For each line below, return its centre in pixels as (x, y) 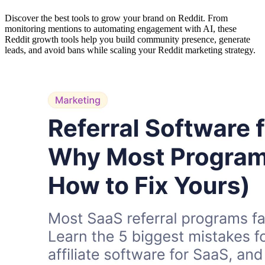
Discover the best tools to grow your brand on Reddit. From (116, 18)
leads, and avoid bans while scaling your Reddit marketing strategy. (130, 50)
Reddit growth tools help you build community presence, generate (127, 39)
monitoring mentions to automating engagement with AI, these (121, 28)
